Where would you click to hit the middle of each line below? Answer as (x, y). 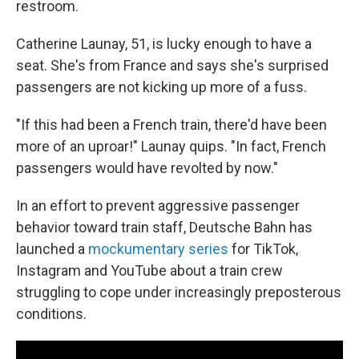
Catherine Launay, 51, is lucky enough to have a (164, 44)
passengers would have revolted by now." (147, 168)
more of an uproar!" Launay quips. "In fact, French (171, 146)
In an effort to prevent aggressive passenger (158, 206)
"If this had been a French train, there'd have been (171, 125)
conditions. (51, 314)
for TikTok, (263, 249)
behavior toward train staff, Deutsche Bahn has (164, 227)
